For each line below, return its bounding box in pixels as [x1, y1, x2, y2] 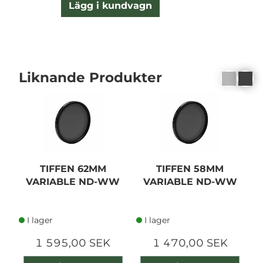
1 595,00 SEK [35, 236, 111, 249]
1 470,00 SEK [152, 236, 228, 249]
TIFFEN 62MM [39, 163, 106, 174]
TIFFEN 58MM [156, 163, 224, 174]
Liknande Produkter [19, 69, 162, 86]
